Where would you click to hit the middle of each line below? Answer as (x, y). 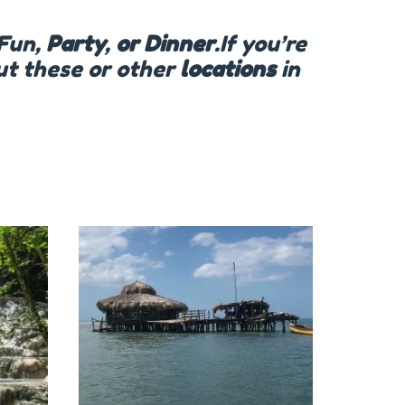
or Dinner (165, 44)
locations (227, 70)
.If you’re (260, 44)
